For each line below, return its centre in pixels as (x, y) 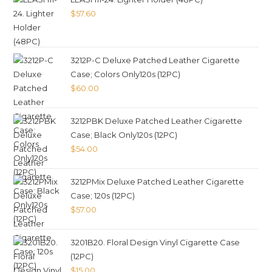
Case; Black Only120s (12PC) (124, 135)
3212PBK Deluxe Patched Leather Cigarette (157, 121)
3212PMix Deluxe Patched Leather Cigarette (158, 182)
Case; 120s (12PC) (103, 195)
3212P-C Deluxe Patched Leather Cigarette (155, 60)
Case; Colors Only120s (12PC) (126, 74)
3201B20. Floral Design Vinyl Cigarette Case (155, 242)
